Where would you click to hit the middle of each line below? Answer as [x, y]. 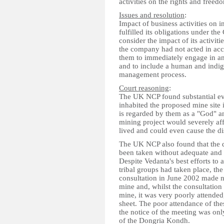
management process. [153, 74]
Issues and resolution [152, 15]
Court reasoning [144, 88]
